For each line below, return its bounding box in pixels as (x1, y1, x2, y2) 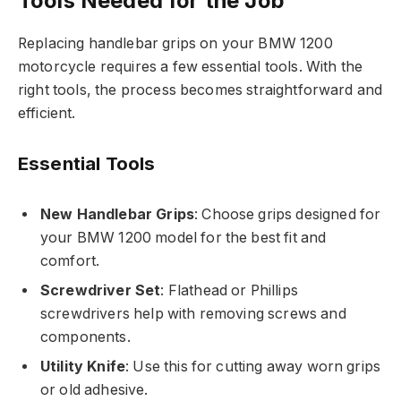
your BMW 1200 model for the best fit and (40, 228, 327, 246)
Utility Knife (40, 357, 126, 375)
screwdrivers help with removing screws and (40, 304, 346, 322)
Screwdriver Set (40, 281, 161, 299)
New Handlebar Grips (40, 205, 195, 223)
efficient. (18, 105, 76, 123)
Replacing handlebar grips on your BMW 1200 (18, 35, 333, 53)
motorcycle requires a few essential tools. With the (18, 58, 363, 76)
